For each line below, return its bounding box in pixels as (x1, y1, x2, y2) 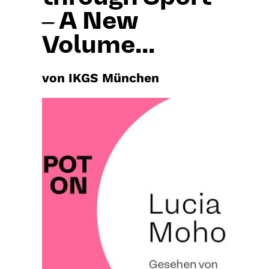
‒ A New (42, 10, 138, 34)
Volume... (42, 34, 155, 58)
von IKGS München (42, 70, 159, 85)
